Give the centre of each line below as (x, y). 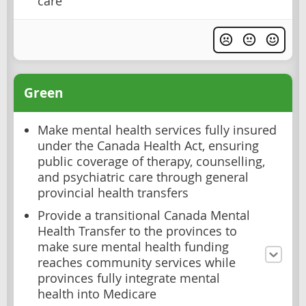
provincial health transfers (113, 193)
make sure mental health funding (133, 247)
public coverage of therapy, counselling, (151, 161)
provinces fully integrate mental (129, 278)
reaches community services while (137, 262)
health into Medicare (97, 294)
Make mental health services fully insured (157, 130)
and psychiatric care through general (143, 177)
